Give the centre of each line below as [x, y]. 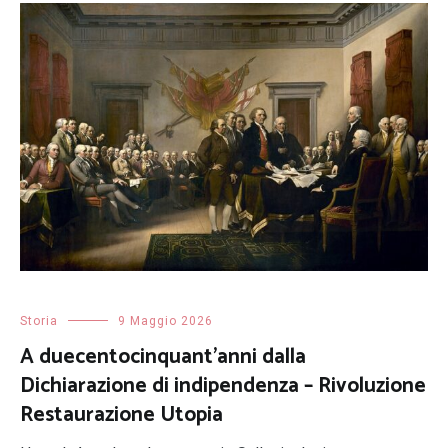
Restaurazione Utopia [121, 414]
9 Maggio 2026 [165, 320]
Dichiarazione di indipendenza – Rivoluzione [223, 385]
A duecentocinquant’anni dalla [163, 356]
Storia [39, 320]
